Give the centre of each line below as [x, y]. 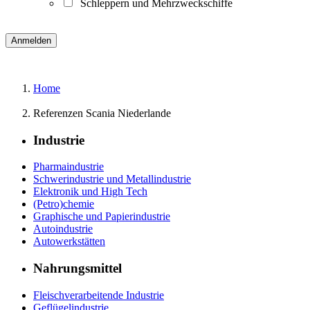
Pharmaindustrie [69, 167]
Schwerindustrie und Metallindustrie [112, 179]
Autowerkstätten [69, 241]
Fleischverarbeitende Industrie [99, 295]
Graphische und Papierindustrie [102, 217]
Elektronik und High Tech [90, 192]
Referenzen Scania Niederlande [102, 113]
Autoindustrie [63, 229]
